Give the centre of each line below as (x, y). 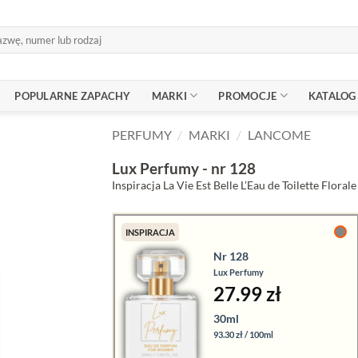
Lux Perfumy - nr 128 (183, 168)
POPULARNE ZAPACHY (73, 95)
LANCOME (279, 135)
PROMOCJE (248, 95)
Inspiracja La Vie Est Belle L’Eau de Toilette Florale (234, 185)
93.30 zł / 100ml (244, 334)
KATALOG (332, 95)
